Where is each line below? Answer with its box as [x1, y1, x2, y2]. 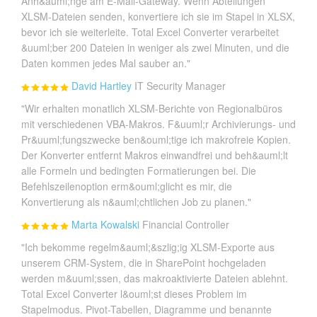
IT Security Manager [134, 79, 226, 93]
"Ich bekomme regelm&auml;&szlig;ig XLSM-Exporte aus [21, 240, 275, 255]
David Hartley [71, 79, 132, 93]
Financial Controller [142, 217, 229, 232]
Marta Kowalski [71, 217, 139, 232]
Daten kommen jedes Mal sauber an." [21, 56, 190, 71]
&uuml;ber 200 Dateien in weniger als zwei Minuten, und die [21, 40, 289, 55]
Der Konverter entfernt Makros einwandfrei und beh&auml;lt [21, 148, 288, 163]
